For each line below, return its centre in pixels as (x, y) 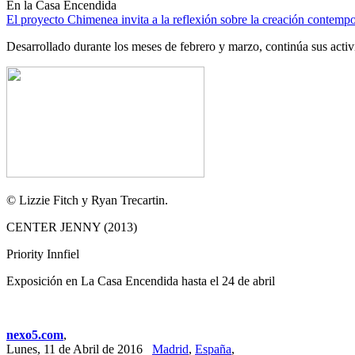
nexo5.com (35, 335)
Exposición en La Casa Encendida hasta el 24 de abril (141, 281)
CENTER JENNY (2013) (72, 227)
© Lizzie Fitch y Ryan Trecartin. (87, 200)
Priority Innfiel (43, 254)
